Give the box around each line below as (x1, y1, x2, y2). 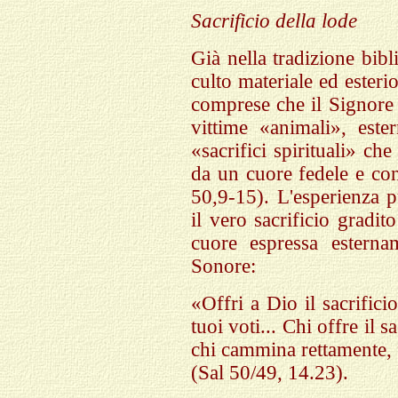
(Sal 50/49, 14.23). (191, 362, 348, 384)
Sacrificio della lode (191, 10, 357, 32)
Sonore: (191, 255, 256, 277)
